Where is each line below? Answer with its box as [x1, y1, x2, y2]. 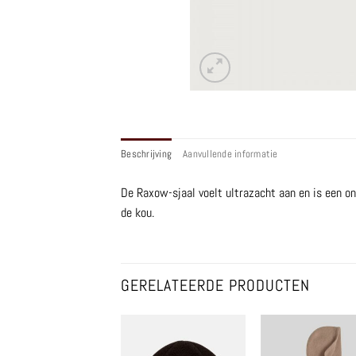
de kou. [121, 203, 154, 221]
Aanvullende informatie [183, 146, 278, 161]
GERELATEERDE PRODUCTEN [121, 274, 310, 296]
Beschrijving [121, 146, 172, 161]
